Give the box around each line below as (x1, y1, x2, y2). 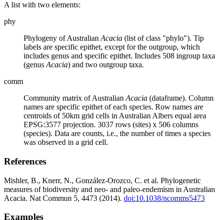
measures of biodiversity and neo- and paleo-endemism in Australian (4, 185, 215, 193)
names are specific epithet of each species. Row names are (24, 103, 203, 111)
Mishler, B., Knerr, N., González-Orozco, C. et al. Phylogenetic (4, 176, 201, 185)
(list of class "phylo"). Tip (122, 34, 204, 43)
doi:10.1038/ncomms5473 (124, 193, 205, 202)
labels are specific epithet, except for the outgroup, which (24, 43, 200, 52)
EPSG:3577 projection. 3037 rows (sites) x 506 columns (24, 120, 198, 129)
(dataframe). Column (147, 94, 214, 103)
